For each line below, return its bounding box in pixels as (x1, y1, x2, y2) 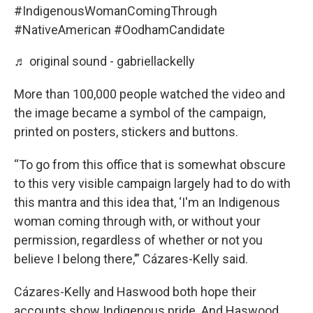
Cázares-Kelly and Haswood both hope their (14, 284, 256, 299)
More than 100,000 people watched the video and (14, 87, 285, 101)
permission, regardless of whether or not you (14, 233, 263, 247)
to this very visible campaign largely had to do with (14, 176, 291, 191)
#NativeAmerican (14, 22, 111, 37)
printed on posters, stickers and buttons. (14, 124, 238, 139)
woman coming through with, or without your (14, 214, 261, 228)
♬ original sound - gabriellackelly (14, 54, 195, 68)
